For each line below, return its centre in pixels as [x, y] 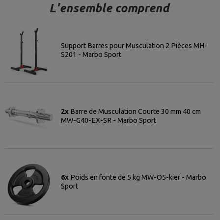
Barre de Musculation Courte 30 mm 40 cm [135, 111]
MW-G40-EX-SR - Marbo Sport [108, 120]
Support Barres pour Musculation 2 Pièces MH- [134, 45]
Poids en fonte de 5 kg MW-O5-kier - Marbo [138, 177]
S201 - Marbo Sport [91, 54]
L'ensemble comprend [109, 8]
